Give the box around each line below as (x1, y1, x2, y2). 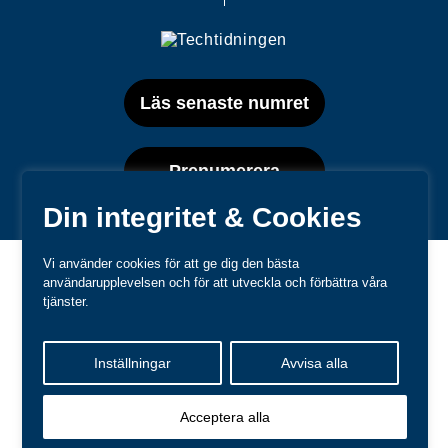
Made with (220, 370, 281, 383)
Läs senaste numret (139, 92, 309, 113)
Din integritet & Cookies (43, 202, 363, 233)
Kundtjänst (103, 367, 184, 384)
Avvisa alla (280, 355, 348, 371)
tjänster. (43, 294, 90, 309)
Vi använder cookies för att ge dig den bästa (43, 256, 300, 271)
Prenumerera (168, 160, 280, 181)
